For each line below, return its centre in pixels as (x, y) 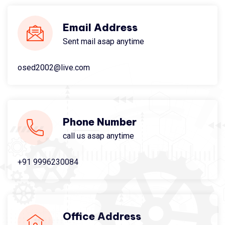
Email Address (100, 27)
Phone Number (100, 122)
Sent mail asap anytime (103, 41)
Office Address (102, 216)
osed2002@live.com (54, 67)
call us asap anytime (98, 136)
